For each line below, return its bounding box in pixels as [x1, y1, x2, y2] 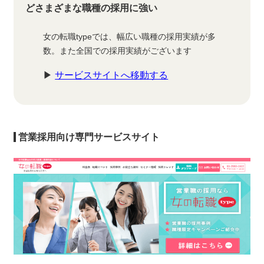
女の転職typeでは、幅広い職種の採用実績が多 [43, 31, 216, 41]
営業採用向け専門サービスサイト [16, 131, 160, 142]
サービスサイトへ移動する [55, 70, 169, 80]
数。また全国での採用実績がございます [43, 45, 192, 55]
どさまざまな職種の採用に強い [25, 3, 158, 14]
